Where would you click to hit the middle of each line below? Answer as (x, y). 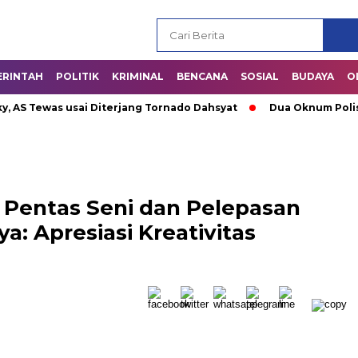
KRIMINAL (138, 76)
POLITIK (78, 76)
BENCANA (202, 76)
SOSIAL (260, 76)
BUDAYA (313, 76)
